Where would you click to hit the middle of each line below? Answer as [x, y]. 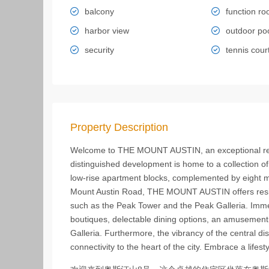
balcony [99, 11]
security [99, 50]
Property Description [119, 127]
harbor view [107, 31]
